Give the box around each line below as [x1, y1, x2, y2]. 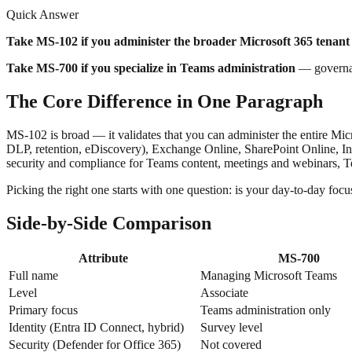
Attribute [78, 251, 128, 266]
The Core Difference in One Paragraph [6, 90, 323, 112]
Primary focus [9, 303, 78, 317]
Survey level [200, 321, 262, 335]
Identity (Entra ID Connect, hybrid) [9, 321, 184, 335]
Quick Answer [6, 7, 79, 21]
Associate [200, 286, 248, 300]
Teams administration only [200, 303, 331, 317]
